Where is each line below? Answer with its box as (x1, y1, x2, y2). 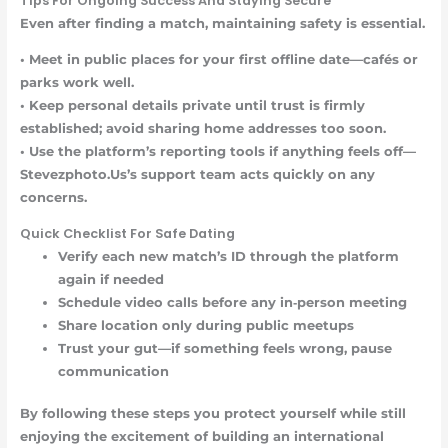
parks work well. (19, 74, 134, 90)
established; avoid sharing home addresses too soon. (19, 120, 386, 136)
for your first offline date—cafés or (174, 51, 418, 67)
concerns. (19, 189, 87, 205)
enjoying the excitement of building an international (19, 428, 384, 444)
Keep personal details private (28, 97, 231, 113)
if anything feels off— (264, 143, 416, 159)
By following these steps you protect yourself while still (19, 405, 406, 421)
